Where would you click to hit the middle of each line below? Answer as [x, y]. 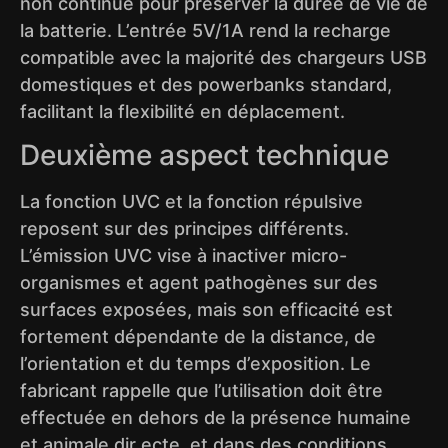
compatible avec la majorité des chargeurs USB [223, 57]
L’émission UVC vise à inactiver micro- [183, 256]
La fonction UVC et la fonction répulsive [191, 202]
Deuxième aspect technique [204, 155]
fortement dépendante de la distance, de [198, 337]
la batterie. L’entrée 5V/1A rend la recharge [205, 30]
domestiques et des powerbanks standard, [206, 84]
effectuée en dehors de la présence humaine [215, 418]
